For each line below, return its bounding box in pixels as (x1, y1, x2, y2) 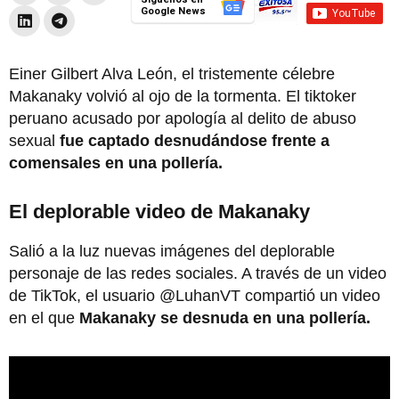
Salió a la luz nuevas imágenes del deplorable (9, 241, 335, 260)
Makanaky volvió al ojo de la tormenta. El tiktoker (9, 86, 356, 105)
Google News (140, 4, 206, 17)
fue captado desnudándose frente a (60, 131, 330, 150)
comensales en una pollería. (9, 153, 223, 172)
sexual (9, 131, 60, 150)
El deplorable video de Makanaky (9, 199, 310, 223)
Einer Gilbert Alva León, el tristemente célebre (9, 64, 335, 83)
